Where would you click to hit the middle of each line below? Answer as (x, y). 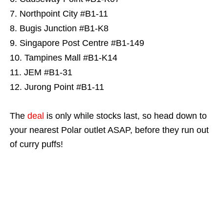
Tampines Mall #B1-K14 (71, 58)
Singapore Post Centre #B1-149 (82, 43)
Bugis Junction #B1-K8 (64, 28)
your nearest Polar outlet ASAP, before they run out (109, 130)
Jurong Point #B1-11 (64, 87)
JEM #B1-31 (48, 72)
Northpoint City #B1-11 (64, 14)
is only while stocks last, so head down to (125, 116)
